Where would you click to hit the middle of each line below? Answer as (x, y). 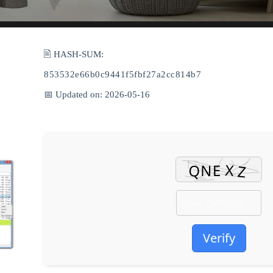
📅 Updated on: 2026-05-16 (97, 94)
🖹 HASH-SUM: (74, 54)
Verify (219, 238)
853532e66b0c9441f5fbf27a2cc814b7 (122, 74)
